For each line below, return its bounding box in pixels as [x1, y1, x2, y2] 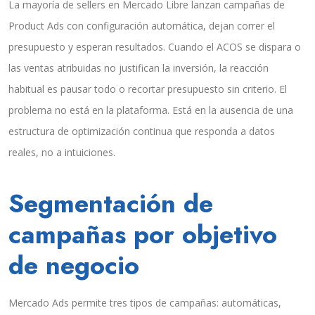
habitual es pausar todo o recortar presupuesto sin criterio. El [8, 82, 287, 96]
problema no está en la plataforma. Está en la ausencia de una [8, 103, 293, 117]
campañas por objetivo [8, 216, 277, 254]
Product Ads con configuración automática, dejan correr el [8, 19, 275, 33]
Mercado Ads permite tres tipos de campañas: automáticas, [8, 296, 281, 310]
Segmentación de [8, 185, 213, 223]
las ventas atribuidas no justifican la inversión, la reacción [8, 61, 269, 75]
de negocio [8, 247, 139, 285]
